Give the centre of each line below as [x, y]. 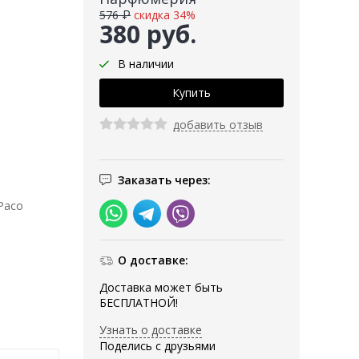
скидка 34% [165, 15]
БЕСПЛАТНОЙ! [139, 303]
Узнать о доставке [151, 330]
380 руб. [148, 34]
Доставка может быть [161, 288]
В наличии [146, 64]
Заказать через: [164, 180]
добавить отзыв [218, 125]
